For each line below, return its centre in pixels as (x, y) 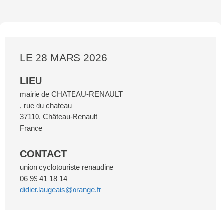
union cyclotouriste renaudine (67, 167)
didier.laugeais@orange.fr (60, 190)
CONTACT (43, 154)
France (31, 128)
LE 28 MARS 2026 (63, 57)
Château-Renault (70, 117)
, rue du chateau (46, 105)
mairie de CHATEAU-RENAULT (71, 94)
